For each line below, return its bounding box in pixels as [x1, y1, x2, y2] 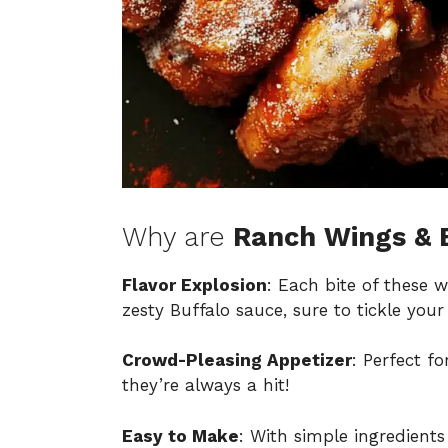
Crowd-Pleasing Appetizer [122, 350, 352, 370]
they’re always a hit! [122, 375, 289, 395]
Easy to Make [122, 425, 239, 446]
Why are [122, 220, 233, 253]
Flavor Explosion [122, 274, 267, 295]
